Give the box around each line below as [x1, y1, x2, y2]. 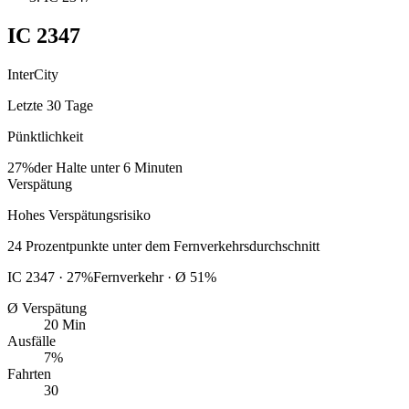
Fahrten [7, 365, 51, 382]
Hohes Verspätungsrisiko [7, 206, 151, 223]
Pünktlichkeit [7, 128, 83, 144]
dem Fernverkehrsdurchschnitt [145, 237, 320, 254]
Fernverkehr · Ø [93, 268, 186, 285]
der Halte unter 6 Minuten [34, 159, 183, 175]
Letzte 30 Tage [7, 97, 93, 113]
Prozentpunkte [26, 237, 109, 254]
